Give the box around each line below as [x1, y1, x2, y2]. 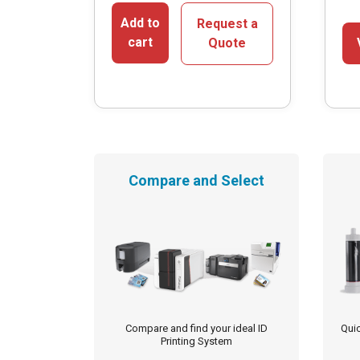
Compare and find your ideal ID [125, 322, 268, 335]
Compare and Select [129, 172, 264, 190]
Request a [196, 16, 258, 32]
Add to [121, 15, 161, 31]
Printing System [161, 335, 232, 348]
